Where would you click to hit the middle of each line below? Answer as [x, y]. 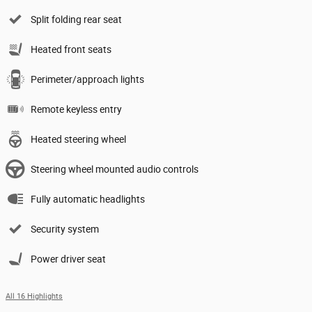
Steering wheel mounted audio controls [115, 169]
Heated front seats [71, 49]
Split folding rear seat [76, 19]
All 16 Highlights [34, 296]
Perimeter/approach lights [87, 79]
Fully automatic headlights [88, 199]
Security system [65, 229]
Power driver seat [68, 259]
